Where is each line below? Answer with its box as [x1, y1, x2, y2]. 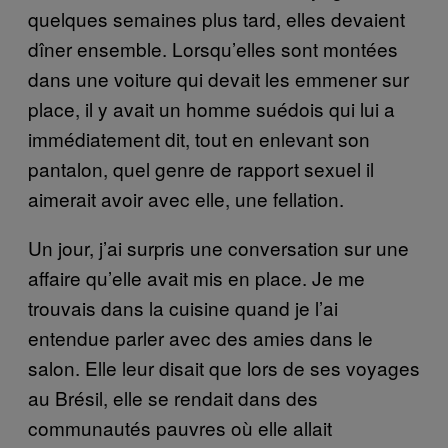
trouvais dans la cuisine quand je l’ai [28, 293, 338, 321]
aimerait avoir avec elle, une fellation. [28, 184, 349, 212]
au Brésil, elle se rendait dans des [28, 383, 318, 411]
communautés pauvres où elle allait [28, 413, 332, 441]
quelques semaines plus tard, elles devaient [28, 4, 405, 32]
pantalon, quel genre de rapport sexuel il [28, 154, 374, 182]
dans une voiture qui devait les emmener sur [28, 64, 409, 92]
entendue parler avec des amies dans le [28, 323, 373, 351]
